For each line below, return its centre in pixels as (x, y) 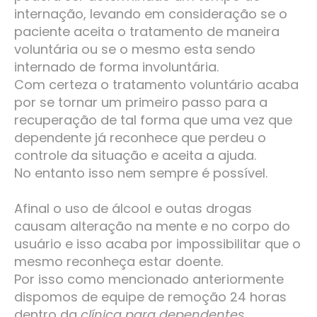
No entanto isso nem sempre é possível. (141, 173)
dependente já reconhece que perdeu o (140, 138)
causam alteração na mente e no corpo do (152, 226)
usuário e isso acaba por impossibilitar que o (157, 244)
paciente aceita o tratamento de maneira (147, 32)
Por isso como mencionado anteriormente (149, 279)
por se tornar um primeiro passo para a (141, 103)
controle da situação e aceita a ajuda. (135, 156)
